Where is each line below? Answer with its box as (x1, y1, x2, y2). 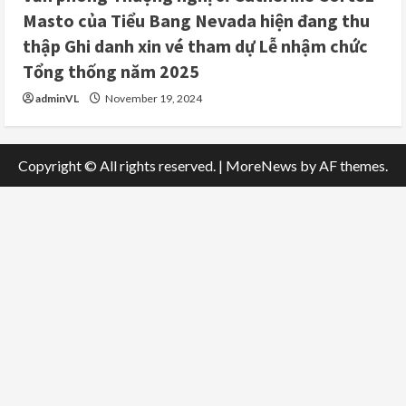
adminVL (35, 92, 79, 106)
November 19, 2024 (103, 92, 202, 106)
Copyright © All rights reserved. (18, 157, 218, 175)
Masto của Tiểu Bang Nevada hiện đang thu (23, 9, 370, 33)
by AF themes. (297, 157, 388, 175)
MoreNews (226, 157, 297, 175)
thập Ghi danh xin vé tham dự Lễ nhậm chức (23, 34, 368, 58)
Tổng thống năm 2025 (23, 60, 199, 83)
